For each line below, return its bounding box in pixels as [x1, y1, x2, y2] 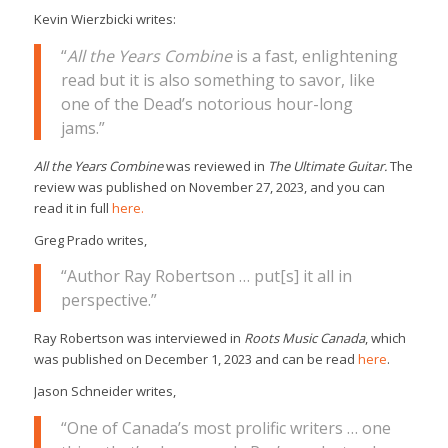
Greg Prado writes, [33, 230, 147, 249]
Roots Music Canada [243, 329, 365, 348]
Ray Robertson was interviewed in [33, 329, 244, 348]
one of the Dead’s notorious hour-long [60, 92, 353, 115]
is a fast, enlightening [231, 44, 398, 67]
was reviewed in [162, 156, 268, 175]
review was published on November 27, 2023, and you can [33, 177, 385, 196]
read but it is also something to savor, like [60, 68, 375, 91]
